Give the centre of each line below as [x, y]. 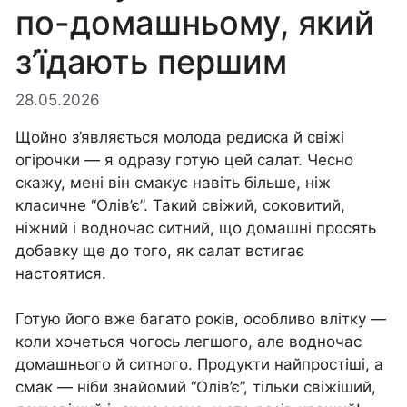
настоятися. [61, 273]
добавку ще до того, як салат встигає [160, 250]
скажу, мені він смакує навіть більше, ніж [173, 182]
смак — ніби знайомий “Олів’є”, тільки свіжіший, [196, 387]
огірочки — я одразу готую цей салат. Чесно [184, 159]
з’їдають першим [151, 61]
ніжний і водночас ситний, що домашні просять [196, 228]
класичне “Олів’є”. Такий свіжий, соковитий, [180, 205]
